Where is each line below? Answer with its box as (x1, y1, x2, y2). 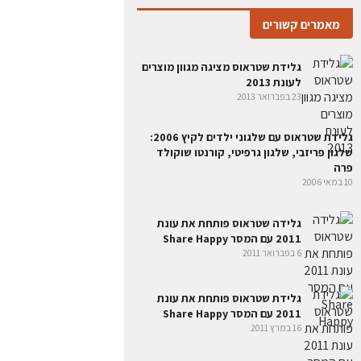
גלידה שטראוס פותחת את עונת (157, 215, 301, 230)
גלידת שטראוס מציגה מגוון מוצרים (142, 59, 301, 74)
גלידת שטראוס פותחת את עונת (157, 290, 301, 305)
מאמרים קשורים (263, 17, 340, 32)
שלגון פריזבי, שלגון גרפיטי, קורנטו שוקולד (156, 145, 353, 160)
